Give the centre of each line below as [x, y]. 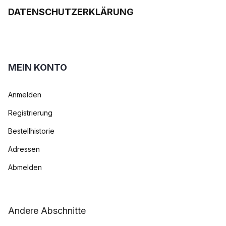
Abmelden [25, 167]
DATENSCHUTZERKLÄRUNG [71, 12]
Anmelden [25, 94]
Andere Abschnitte [47, 210]
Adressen [24, 149]
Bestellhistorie [31, 131]
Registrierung [30, 112]
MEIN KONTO [38, 67]
